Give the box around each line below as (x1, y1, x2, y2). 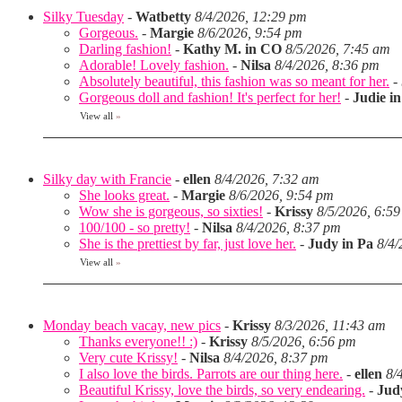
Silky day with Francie (43, 171, 171, 187)
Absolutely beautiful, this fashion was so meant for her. (79, 74, 389, 89)
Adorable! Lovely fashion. (79, 57, 229, 73)
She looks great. (79, 188, 170, 203)
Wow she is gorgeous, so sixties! (79, 204, 263, 219)
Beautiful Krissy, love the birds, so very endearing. (79, 382, 365, 398)
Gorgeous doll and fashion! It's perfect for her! (79, 90, 341, 105)
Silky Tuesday (43, 9, 124, 24)
